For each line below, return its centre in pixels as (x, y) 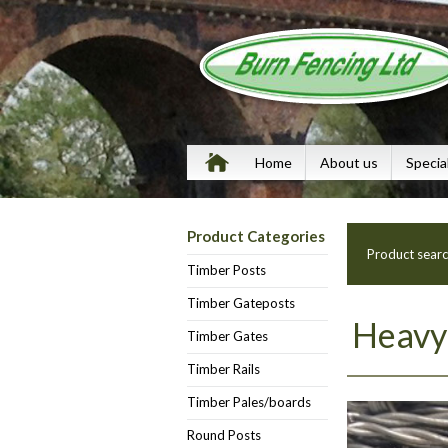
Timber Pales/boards (249, 402)
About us (349, 162)
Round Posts (224, 435)
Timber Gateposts (241, 303)
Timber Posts (226, 270)
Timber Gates (227, 336)
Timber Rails (223, 369)
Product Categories (256, 236)
